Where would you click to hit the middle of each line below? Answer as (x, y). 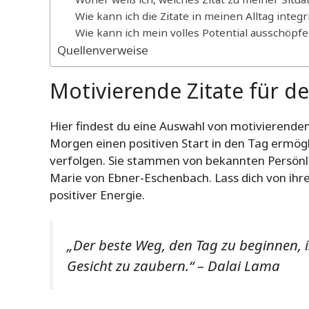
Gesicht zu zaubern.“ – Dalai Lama (173, 266)
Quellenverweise (103, 50)
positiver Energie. (97, 195)
